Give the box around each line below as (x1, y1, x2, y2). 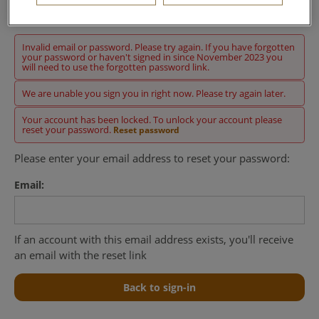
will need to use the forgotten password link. (22, 61, 209, 73)
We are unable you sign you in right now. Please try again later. (22, 87, 286, 100)
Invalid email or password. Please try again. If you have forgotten (22, 41, 295, 53)
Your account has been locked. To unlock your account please (22, 113, 282, 126)
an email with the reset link (14, 248, 147, 262)
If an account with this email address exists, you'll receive (14, 232, 293, 246)
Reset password (113, 124, 179, 136)
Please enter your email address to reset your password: (14, 151, 290, 165)
